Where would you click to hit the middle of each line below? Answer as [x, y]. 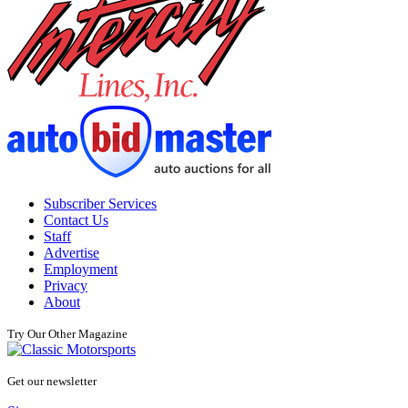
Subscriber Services [100, 204]
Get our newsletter [52, 382]
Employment [81, 270]
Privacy [66, 286]
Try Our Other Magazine [67, 334]
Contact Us [76, 220]
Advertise [71, 253]
